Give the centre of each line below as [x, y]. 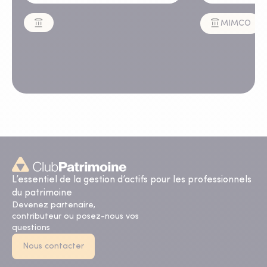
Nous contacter [53, 246]
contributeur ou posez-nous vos [75, 217]
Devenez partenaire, [54, 205]
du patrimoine [42, 193]
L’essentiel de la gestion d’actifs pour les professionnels [132, 180]
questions [31, 228]
